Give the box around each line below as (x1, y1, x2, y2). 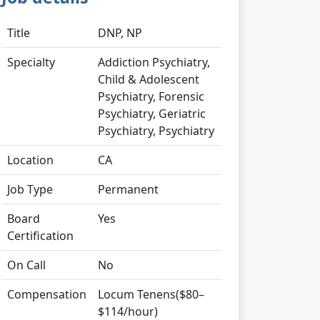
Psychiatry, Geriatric (98, 106, 206, 121)
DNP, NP (98, 25, 142, 41)
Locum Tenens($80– (98, 286, 204, 302)
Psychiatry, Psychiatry (98, 123, 214, 139)
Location (7, 152, 54, 168)
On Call (7, 257, 46, 273)
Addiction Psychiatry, (98, 54, 210, 70)
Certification (7, 228, 74, 244)
